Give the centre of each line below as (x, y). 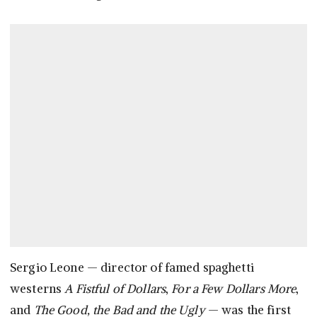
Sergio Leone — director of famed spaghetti (132, 268)
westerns (38, 289)
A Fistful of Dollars (115, 289)
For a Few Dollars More (234, 289)
